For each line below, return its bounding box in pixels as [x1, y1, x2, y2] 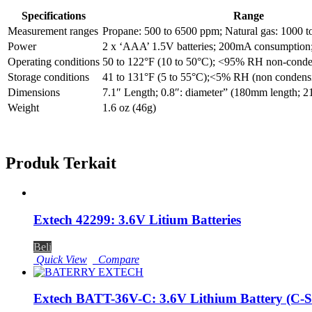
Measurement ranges [8, 25, 98, 38]
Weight [8, 102, 39, 114]
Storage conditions [8, 71, 89, 84]
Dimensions [8, 86, 60, 99]
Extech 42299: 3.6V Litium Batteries [33, 212, 241, 227]
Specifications [22, 10, 86, 22]
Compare [93, 253, 139, 265]
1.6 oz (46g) [102, 102, 156, 114]
